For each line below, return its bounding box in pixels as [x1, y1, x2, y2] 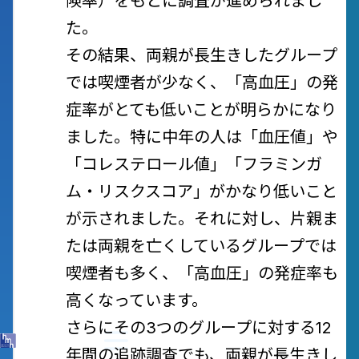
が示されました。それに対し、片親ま [66, 209, 338, 228]
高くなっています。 [66, 291, 208, 310]
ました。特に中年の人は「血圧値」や [66, 127, 338, 147]
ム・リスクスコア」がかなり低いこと [66, 182, 337, 201]
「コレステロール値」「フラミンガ [66, 155, 322, 174]
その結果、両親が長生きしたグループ [66, 46, 337, 65]
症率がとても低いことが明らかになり [66, 100, 337, 119]
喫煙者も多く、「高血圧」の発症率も [66, 264, 338, 283]
